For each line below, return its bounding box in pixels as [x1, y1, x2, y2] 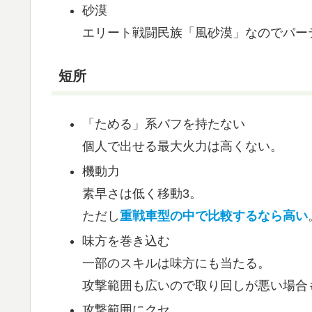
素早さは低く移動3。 [81, 186, 202, 201]
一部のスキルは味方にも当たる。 [81, 256, 270, 270]
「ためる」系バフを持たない [81, 117, 245, 132]
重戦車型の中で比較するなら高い [119, 208, 308, 223]
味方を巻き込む [81, 233, 170, 248]
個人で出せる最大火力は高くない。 [81, 139, 283, 154]
